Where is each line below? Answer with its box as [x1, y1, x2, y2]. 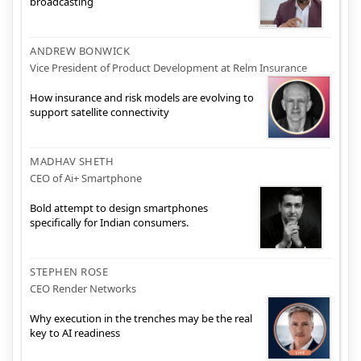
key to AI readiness [30, 326, 120, 341]
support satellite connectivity [30, 105, 169, 120]
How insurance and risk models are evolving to [30, 90, 254, 106]
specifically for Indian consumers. [30, 215, 189, 230]
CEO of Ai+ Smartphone [30, 170, 142, 185]
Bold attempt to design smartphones [30, 201, 208, 216]
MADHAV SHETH [30, 153, 114, 168]
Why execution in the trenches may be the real [30, 311, 252, 326]
